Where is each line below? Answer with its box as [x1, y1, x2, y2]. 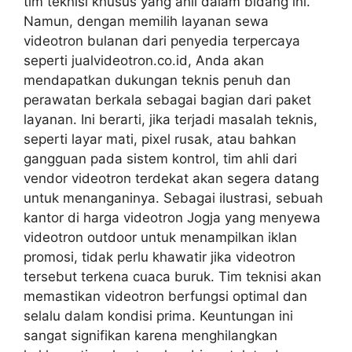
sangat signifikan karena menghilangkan [24, 328, 277, 343]
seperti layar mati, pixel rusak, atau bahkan [24, 131, 296, 147]
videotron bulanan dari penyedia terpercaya [24, 33, 300, 49]
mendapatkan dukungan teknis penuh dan [24, 72, 291, 88]
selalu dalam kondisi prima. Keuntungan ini [24, 308, 293, 324]
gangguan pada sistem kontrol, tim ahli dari [24, 151, 297, 167]
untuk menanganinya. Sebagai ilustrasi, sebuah [24, 190, 323, 206]
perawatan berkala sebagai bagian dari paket [24, 92, 311, 108]
